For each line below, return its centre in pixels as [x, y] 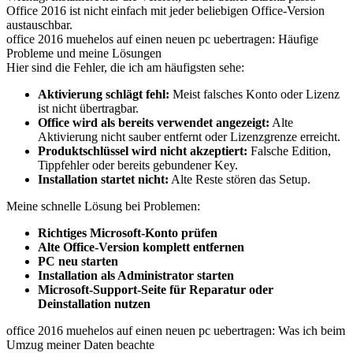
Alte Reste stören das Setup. [240, 179]
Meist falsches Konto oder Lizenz [255, 94]
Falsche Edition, [289, 151]
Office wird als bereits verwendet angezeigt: [154, 123]
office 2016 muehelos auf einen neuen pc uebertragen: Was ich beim [176, 331]
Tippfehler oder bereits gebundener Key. [138, 165]
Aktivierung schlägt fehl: [104, 94]
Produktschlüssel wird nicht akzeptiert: [143, 151]
